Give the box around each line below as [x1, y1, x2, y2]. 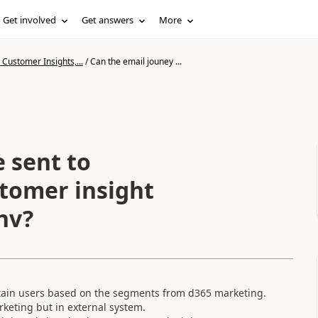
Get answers [82, 13, 134, 26]
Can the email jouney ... [89, 55, 182, 67]
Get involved [3, 13, 57, 26]
